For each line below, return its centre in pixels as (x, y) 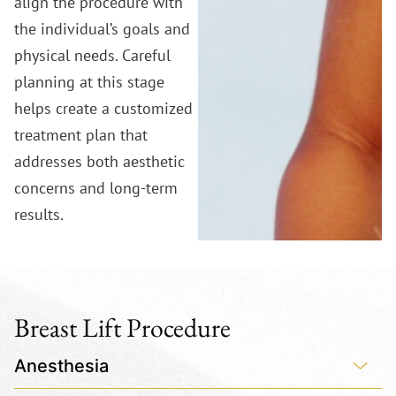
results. (39, 214)
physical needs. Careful (92, 55)
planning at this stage (89, 81)
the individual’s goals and (102, 28)
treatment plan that (81, 134)
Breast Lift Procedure (122, 327)
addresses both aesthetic (99, 161)
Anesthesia (61, 366)
